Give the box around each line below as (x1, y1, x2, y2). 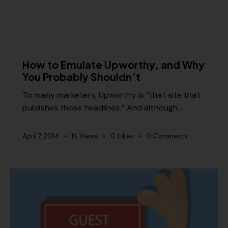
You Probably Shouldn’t (22, 70, 140, 83)
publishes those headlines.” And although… (22, 102, 183, 113)
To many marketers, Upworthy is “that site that (22, 90, 201, 101)
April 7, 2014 (22, 132, 59, 141)
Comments (153, 132, 188, 141)
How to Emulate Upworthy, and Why (22, 58, 205, 71)
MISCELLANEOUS (31, 44, 86, 51)
